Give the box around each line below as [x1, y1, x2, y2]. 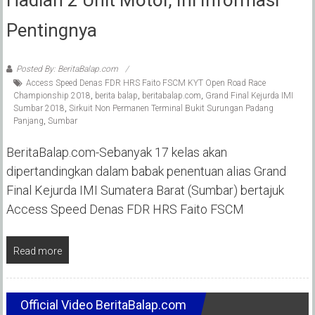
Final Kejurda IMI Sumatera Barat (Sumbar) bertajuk [6, 182, 284, 198]
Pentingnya [6, 19, 97, 41]
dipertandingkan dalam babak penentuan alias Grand [6, 163, 286, 179]
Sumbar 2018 [13, 103, 65, 113]
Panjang [13, 115, 44, 126]
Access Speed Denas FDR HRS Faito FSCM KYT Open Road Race [25, 77, 266, 88]
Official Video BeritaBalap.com [20, 297, 186, 312]
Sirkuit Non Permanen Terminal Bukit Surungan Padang [68, 103, 274, 113]
